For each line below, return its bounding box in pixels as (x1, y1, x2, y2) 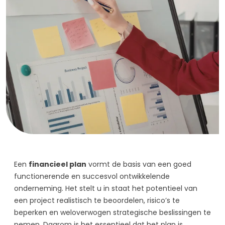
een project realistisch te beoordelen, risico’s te (14, 195, 180, 205)
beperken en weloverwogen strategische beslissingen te (14, 207, 211, 217)
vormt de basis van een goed (86, 159, 191, 169)
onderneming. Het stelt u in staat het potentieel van (14, 183, 197, 193)
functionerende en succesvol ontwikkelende (14, 171, 170, 181)
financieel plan (29, 159, 86, 169)
